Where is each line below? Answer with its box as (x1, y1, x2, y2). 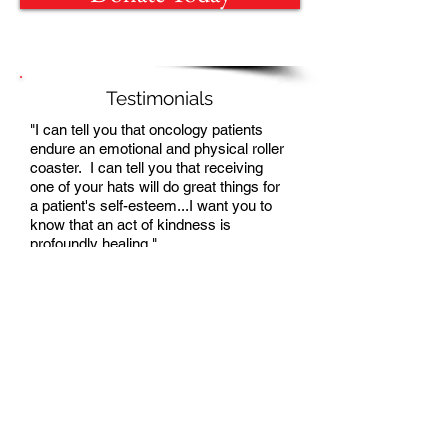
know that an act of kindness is (30, 216, 231, 233)
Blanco (230, 291, 275, 310)
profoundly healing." (30, 235, 157, 252)
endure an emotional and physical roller (30, 140, 284, 157)
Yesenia (230, 272, 280, 291)
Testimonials (106, 87, 213, 109)
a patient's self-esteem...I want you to (30, 197, 272, 214)
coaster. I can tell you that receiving (30, 159, 263, 176)
